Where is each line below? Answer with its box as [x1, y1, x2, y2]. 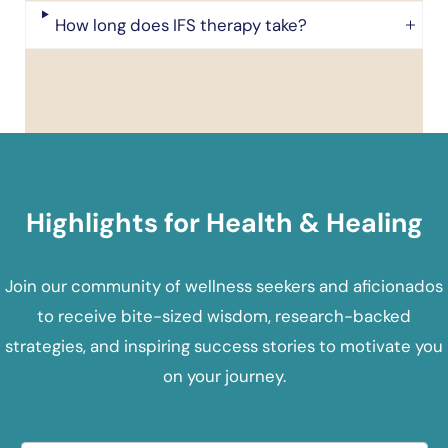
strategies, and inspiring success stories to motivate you [5, 334, 443, 357]
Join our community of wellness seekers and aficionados [5, 274, 443, 297]
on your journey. [162, 364, 286, 387]
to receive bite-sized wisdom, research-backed [37, 304, 411, 327]
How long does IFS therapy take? [54, 14, 307, 37]
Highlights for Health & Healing [25, 205, 423, 240]
